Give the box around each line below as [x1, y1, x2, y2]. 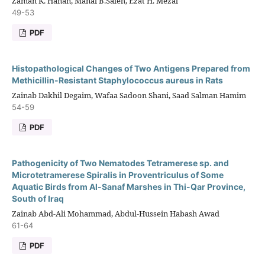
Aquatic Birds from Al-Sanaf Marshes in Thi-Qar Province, [11, 182, 245, 192]
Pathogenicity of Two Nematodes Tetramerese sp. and [11, 158, 229, 169]
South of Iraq [11, 193, 64, 204]
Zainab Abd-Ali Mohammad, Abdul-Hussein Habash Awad [11, 208, 219, 219]
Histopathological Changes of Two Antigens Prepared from [11, 63, 250, 74]
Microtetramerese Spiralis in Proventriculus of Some [11, 170, 224, 180]
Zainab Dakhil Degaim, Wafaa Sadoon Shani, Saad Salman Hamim [11, 90, 246, 101]
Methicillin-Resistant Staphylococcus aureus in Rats [11, 75, 223, 86]
